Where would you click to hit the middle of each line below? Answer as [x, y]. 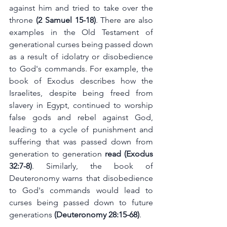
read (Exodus [127, 154]
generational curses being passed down [81, 45]
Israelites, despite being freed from [81, 93]
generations [31, 215]
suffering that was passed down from [81, 142]
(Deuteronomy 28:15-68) [96, 215]
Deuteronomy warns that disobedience [81, 178]
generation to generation [55, 154]
